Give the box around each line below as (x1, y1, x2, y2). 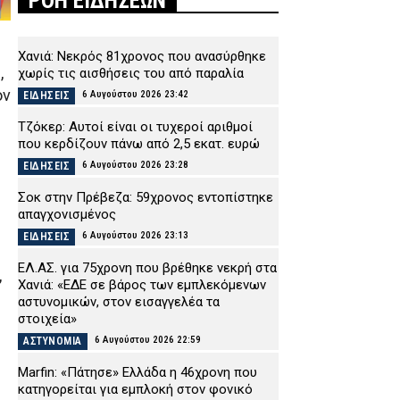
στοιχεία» (18, 310, 77, 327)
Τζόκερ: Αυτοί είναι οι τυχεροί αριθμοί (18, 118, 253, 135)
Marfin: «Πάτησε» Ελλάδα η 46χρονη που (18, 363, 257, 380)
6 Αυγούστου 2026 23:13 (82, 229, 188, 241)
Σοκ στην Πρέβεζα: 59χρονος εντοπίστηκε (18, 188, 273, 205)
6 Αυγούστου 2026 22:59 (94, 333, 201, 346)
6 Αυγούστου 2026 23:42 (82, 87, 188, 100)
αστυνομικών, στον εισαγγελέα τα (18, 293, 220, 310)
